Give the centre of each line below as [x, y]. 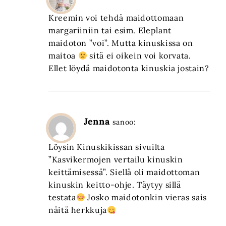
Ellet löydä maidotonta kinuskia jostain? [129, 68]
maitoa [63, 56]
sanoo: [124, 122]
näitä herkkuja [78, 210]
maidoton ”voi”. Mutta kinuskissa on [121, 43]
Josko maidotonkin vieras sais [146, 197]
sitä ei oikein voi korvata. [139, 56]
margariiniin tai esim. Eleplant [110, 31]
